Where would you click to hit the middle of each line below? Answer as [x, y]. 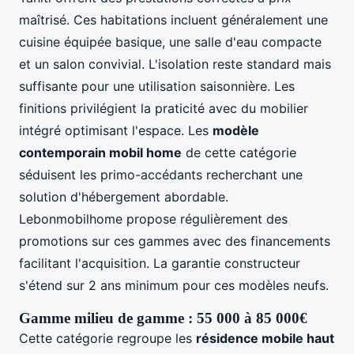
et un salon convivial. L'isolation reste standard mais [175, 64]
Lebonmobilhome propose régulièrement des [153, 218]
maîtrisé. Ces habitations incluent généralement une [173, 19]
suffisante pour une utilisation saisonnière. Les [157, 86]
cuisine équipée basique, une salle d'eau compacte [170, 41]
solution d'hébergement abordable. [124, 196]
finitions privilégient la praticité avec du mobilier [164, 108]
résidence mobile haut [265, 338]
